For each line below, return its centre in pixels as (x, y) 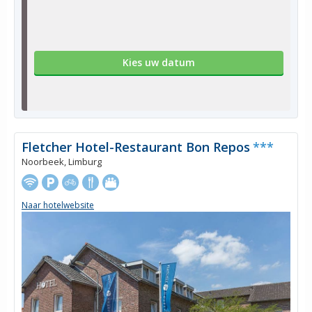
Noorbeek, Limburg (62, 161)
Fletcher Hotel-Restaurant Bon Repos (136, 147)
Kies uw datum (159, 62)
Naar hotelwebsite (58, 205)
